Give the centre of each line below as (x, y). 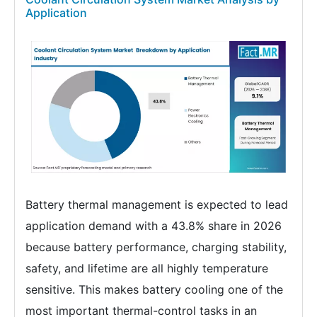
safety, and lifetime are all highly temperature (147, 268)
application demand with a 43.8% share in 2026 (154, 225)
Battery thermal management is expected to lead (157, 204)
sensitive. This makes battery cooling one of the (154, 289)
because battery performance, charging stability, (156, 247)
